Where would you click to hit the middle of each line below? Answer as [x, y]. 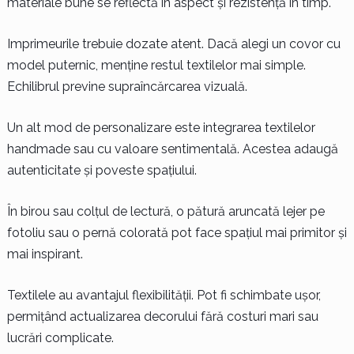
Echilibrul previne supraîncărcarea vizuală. [127, 86]
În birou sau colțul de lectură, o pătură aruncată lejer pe [166, 211]
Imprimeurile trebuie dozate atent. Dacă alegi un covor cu [173, 43]
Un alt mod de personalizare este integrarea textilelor [161, 127]
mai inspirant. [45, 254]
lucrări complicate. [60, 337]
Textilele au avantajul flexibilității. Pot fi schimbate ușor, [164, 295]
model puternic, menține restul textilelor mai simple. [156, 65]
